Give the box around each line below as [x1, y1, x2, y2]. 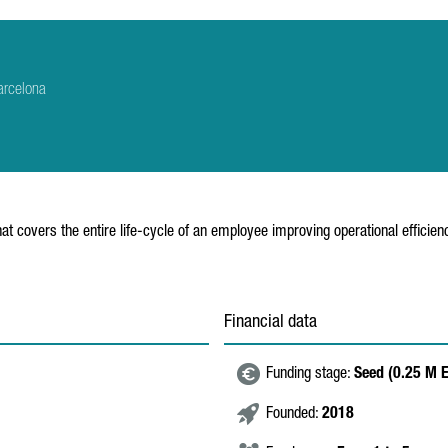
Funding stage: [266, 367, 354, 383]
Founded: [266, 407, 322, 423]
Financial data [224, 314, 317, 332]
